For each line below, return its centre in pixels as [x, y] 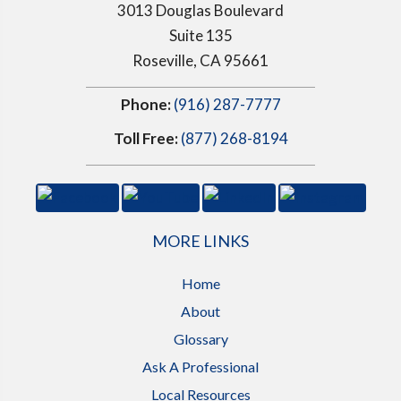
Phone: [147, 104]
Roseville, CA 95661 [200, 60]
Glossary [200, 338]
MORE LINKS [200, 240]
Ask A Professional [200, 366]
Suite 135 [200, 35]
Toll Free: [145, 138]
